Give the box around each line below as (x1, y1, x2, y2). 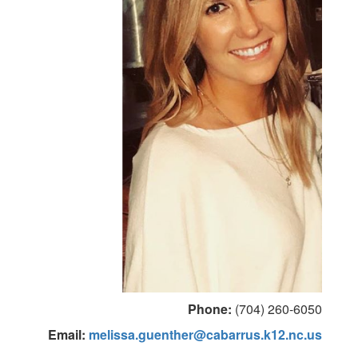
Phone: (188, 300, 232, 318)
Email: (48, 325, 86, 344)
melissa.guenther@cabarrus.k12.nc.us (89, 325, 322, 344)
